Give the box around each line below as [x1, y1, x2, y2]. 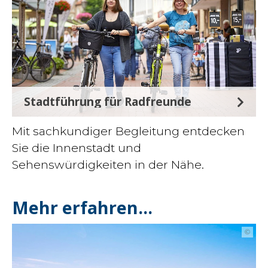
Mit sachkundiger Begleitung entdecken [12, 124, 245, 138]
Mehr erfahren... [12, 196, 153, 219]
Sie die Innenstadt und [12, 141, 141, 155]
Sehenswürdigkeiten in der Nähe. [12, 157, 204, 172]
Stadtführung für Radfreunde [24, 93, 191, 109]
